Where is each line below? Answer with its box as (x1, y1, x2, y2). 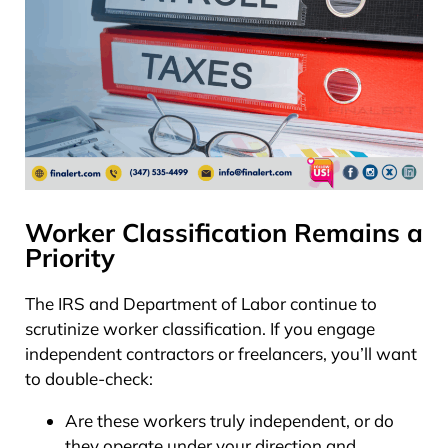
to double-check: (25, 367, 153, 389)
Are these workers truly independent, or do (65, 409, 394, 431)
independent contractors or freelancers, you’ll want (25, 342, 417, 364)
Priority (25, 240, 115, 273)
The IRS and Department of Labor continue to (25, 292, 377, 314)
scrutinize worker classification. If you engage (25, 317, 375, 339)
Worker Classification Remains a (25, 215, 423, 248)
